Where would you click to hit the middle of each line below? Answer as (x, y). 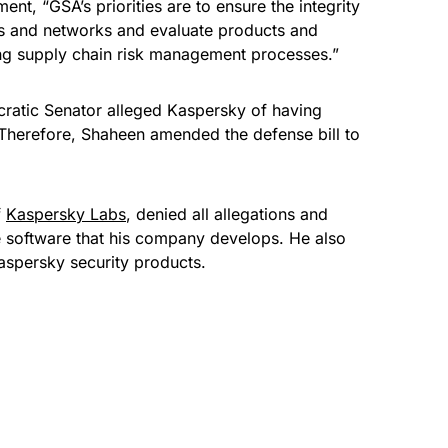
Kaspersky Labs (66, 213)
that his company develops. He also (208, 237)
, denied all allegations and (227, 213)
